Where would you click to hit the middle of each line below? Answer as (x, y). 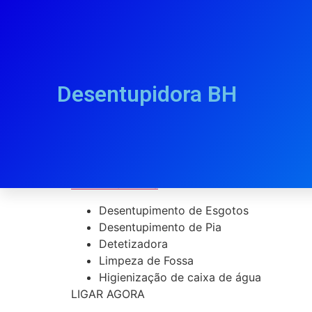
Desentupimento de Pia (160, 227)
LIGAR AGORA (108, 294)
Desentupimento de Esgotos (174, 211)
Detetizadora (133, 244)
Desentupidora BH (147, 94)
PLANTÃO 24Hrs (115, 184)
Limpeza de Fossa (146, 261)
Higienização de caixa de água (180, 278)
